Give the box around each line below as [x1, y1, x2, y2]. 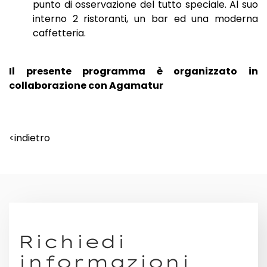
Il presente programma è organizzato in [9, 64, 258, 79]
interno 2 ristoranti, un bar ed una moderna [33, 12, 258, 26]
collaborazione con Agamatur [9, 79, 163, 93]
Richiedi [18, 231, 126, 253]
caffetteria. [33, 26, 86, 41]
